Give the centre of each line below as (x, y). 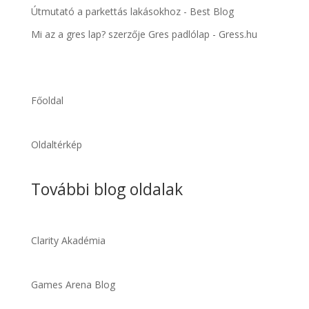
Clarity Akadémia (68, 240)
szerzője (127, 34)
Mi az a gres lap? (68, 34)
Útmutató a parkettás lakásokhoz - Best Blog (132, 11)
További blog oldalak (107, 189)
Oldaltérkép (56, 145)
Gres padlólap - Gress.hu (202, 34)
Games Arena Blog (73, 284)
